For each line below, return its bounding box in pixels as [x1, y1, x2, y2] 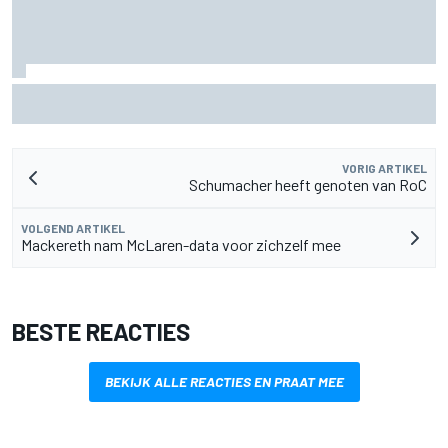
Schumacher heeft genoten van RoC [189, 175, 427, 195]
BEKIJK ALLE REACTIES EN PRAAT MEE [104, 373, 344, 391]
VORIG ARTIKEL [342, 161, 427, 176]
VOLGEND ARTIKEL [21, 221, 125, 236]
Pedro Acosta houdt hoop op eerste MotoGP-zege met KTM [12, 83, 436, 104]
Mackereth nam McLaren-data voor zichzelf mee [21, 235, 341, 255]
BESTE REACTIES [12, 317, 190, 347]
